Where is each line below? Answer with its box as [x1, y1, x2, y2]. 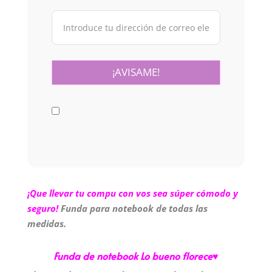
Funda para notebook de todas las [60, 202, 208, 214]
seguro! [27, 202, 58, 214]
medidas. [27, 217, 66, 229]
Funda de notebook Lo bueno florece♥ [53, 248, 219, 262]
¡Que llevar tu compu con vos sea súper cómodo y [27, 186, 238, 199]
